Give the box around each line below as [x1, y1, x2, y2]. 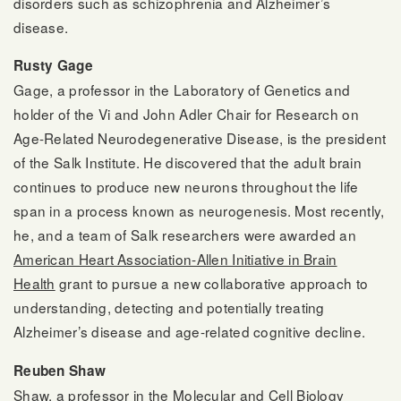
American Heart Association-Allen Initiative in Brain [13, 249, 337, 269]
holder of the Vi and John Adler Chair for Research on [13, 104, 359, 124]
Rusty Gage [13, 55, 93, 76]
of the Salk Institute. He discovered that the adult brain [13, 152, 362, 173]
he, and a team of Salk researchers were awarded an [13, 225, 356, 245]
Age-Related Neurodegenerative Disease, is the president [13, 128, 387, 149]
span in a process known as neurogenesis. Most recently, [13, 200, 385, 221]
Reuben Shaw [13, 360, 107, 380]
